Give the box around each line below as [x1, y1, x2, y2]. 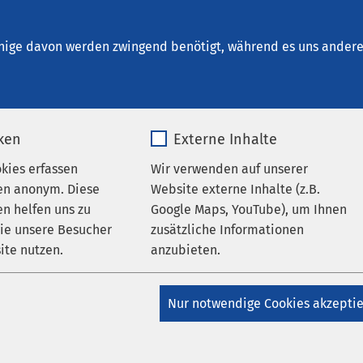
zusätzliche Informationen [150, 222, 304, 238]
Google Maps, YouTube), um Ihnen [150, 202, 347, 218]
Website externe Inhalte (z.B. [150, 181, 320, 198]
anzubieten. [150, 242, 220, 258]
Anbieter [159, 321, 211, 337]
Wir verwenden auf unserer [150, 161, 308, 177]
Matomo [3, 321, 52, 337]
